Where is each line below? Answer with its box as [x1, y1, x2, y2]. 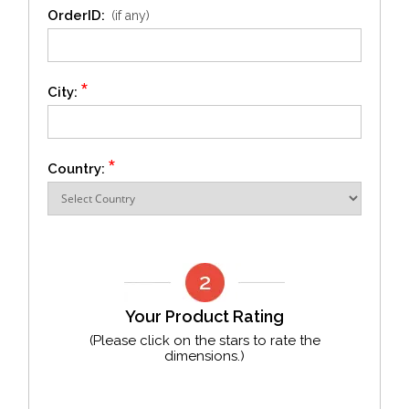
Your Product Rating [125, 307, 284, 326]
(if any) [110, 8, 150, 23]
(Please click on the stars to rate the [89, 332, 320, 349]
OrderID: [47, 7, 105, 24]
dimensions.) [164, 348, 245, 364]
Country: [47, 161, 105, 177]
